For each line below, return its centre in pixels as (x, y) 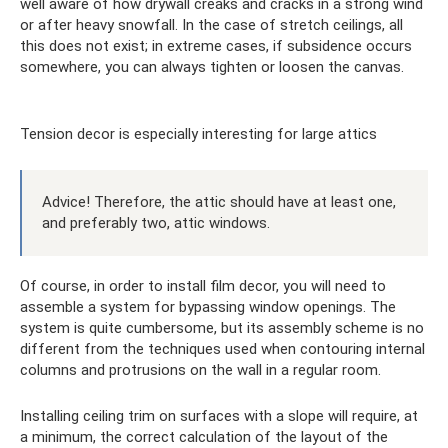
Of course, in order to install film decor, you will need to (203, 285)
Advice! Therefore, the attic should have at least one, (219, 201)
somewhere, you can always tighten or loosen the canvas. (212, 66)
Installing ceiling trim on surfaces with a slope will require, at (219, 415)
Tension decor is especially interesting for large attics (198, 133)
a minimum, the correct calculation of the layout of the (204, 436)
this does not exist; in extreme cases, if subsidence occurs (216, 45)
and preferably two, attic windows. (156, 222)
